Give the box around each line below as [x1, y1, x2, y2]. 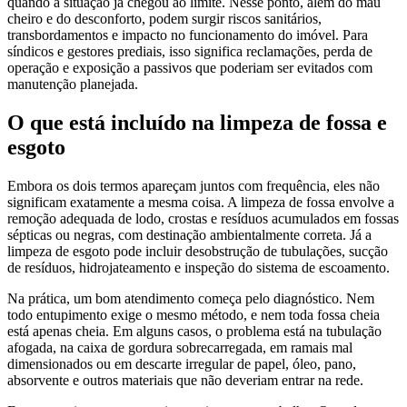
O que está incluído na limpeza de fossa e [7, 111, 387, 135]
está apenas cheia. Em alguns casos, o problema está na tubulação [7, 323, 382, 340]
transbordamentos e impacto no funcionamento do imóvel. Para [7, 27, 368, 44]
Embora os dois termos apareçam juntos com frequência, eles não [7, 178, 380, 194]
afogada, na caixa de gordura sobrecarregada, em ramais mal [7, 340, 352, 356]
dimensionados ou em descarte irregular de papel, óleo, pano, [7, 356, 356, 372]
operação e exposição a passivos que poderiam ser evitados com [7, 60, 372, 76]
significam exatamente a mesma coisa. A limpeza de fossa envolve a [7, 194, 394, 211]
